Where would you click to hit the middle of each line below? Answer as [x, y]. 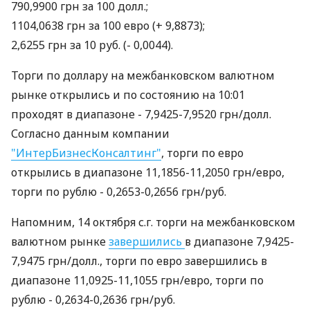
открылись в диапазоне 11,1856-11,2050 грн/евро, [148, 172]
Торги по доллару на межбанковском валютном [143, 75]
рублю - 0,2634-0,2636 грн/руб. [93, 300]
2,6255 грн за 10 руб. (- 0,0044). [92, 45]
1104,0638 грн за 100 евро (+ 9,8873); [108, 26]
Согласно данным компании [90, 134]
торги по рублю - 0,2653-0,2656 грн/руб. [119, 192]
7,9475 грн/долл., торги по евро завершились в [139, 261]
